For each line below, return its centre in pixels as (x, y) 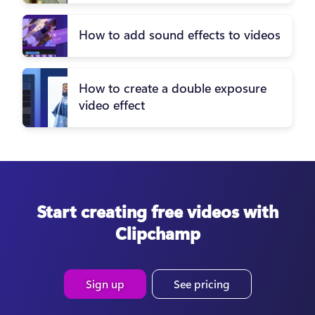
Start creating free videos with (157, 211)
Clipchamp (157, 233)
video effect (112, 105)
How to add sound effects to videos (180, 35)
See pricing (201, 284)
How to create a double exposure (173, 88)
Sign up (105, 284)
